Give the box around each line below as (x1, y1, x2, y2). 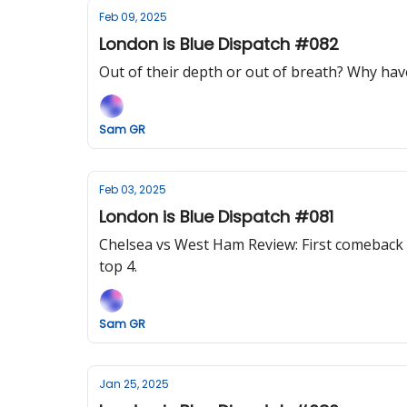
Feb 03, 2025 (99, 182, 166, 197)
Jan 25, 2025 (99, 376, 169, 392)
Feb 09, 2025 (99, 9, 167, 25)
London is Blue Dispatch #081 (99, 205, 333, 228)
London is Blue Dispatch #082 (99, 33, 339, 55)
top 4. (99, 256, 137, 276)
